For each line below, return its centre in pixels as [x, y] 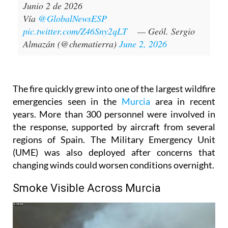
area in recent [183, 102]
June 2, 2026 [143, 44]
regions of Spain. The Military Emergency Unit [114, 140]
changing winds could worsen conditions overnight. [113, 165]
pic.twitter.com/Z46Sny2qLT [75, 31]
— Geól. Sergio [165, 31]
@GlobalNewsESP [73, 19]
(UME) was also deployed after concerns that [114, 152]
